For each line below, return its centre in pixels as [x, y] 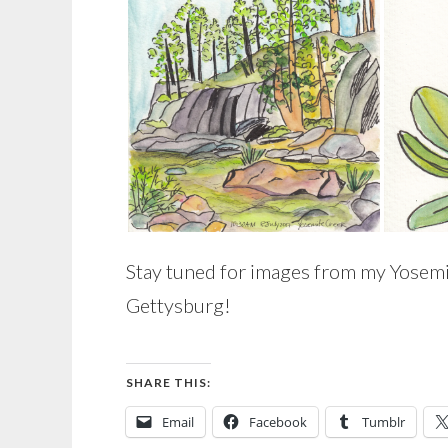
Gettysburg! [178, 304]
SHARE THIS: [168, 382]
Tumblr [383, 421]
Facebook [278, 421]
